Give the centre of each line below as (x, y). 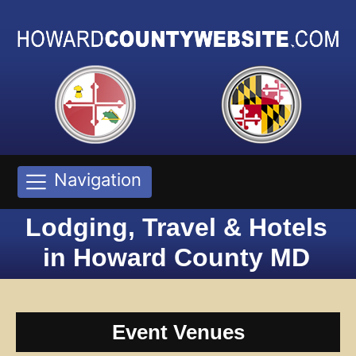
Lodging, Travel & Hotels (176, 227)
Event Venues (178, 332)
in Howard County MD (176, 257)
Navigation (98, 180)
